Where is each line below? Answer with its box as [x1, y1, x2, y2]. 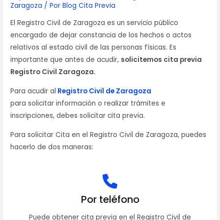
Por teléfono [81, 192, 139, 207]
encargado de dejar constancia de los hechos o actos [10, 30, 192, 40]
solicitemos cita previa [121, 55, 202, 65]
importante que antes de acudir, [10, 55, 121, 65]
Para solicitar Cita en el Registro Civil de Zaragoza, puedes [10, 130, 207, 139]
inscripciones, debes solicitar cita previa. [10, 111, 145, 121]
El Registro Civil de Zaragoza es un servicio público [10, 18, 179, 28]
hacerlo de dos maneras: [10, 142, 94, 152]
